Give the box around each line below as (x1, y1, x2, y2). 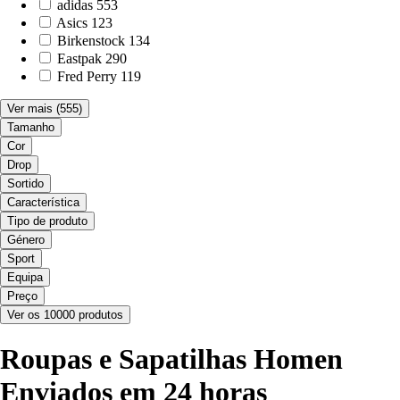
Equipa (7, 270, 43, 284)
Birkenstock (57, 32, 125, 48)
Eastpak (57, 50, 102, 66)
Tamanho (7, 120, 54, 134)
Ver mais (7, 101, 53, 115)
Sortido (7, 176, 44, 190)
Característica (7, 195, 79, 209)
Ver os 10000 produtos (7, 307, 123, 321)
